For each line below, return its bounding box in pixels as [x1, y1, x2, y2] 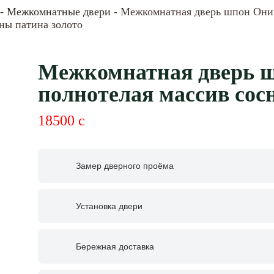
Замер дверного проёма [76, 161, 174, 171]
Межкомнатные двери [7, 6, 111, 18]
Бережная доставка [76, 242, 154, 251]
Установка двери [76, 201, 143, 211]
